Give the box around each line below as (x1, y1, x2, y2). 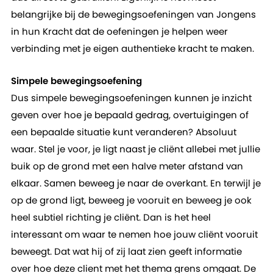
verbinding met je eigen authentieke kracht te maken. (10, 42, 254, 55)
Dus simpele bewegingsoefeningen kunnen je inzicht (10, 91, 252, 104)
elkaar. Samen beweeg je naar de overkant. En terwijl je (10, 177, 261, 190)
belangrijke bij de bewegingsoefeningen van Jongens (10, 8, 256, 21)
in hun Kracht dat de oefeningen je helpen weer (10, 25, 228, 38)
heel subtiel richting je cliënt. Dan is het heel (10, 211, 211, 224)
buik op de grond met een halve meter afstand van (10, 160, 243, 172)
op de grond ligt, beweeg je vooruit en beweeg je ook (10, 194, 252, 207)
